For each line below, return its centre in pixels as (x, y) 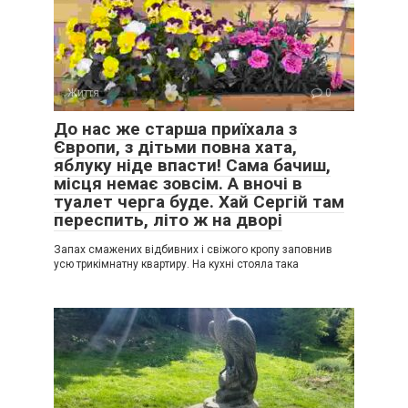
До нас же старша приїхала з (175, 129)
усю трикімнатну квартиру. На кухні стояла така (176, 264)
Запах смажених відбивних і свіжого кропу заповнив (193, 250)
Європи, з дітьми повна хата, (175, 147)
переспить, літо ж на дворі (168, 220)
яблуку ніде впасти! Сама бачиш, (192, 165)
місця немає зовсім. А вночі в (178, 184)
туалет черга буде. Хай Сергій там (199, 202)
